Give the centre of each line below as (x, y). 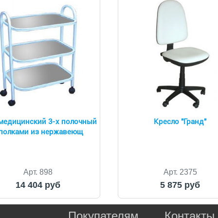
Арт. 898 (38, 172)
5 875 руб (180, 185)
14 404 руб (38, 185)
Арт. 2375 (180, 172)
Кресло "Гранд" (180, 121)
